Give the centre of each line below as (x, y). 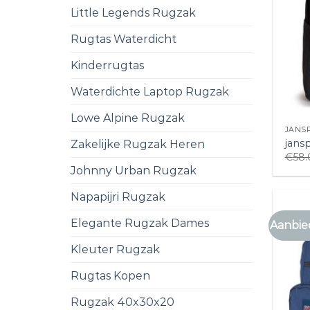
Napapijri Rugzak (118, 197)
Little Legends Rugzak (133, 12)
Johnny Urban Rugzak (134, 170)
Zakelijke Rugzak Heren (138, 144)
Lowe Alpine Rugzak (128, 118)
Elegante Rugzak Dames (140, 223)
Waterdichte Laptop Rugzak (150, 91)
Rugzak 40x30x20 (122, 302)
